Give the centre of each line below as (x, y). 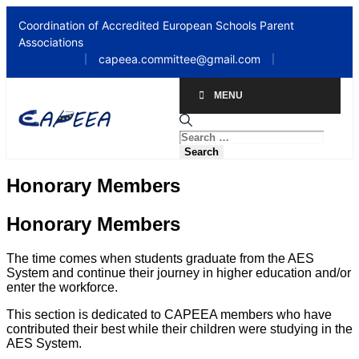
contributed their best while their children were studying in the (179, 329)
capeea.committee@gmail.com (179, 59)
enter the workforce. (62, 287)
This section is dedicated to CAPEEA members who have (169, 314)
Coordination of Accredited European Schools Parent (156, 25)
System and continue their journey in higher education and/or (179, 272)
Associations (51, 42)
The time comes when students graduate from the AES (160, 258)
